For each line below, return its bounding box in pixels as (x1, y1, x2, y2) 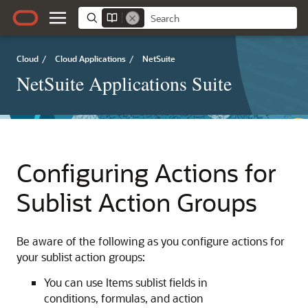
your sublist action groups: (16, 250, 145, 264)
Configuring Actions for (16, 156, 276, 188)
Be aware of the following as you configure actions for (16, 234, 285, 248)
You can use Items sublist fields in (44, 275, 208, 289)
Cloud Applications (55, 53, 126, 64)
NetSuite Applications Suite (16, 70, 232, 96)
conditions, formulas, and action (44, 291, 203, 305)
